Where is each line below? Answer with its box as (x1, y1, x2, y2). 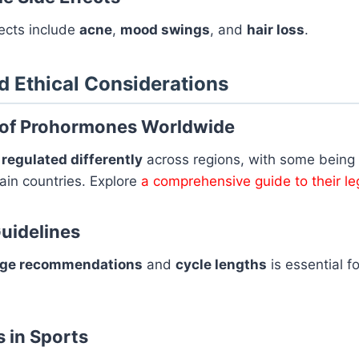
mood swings (120, 21, 210, 38)
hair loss (247, 21, 305, 38)
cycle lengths (175, 256, 267, 272)
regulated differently (2, 151, 143, 167)
